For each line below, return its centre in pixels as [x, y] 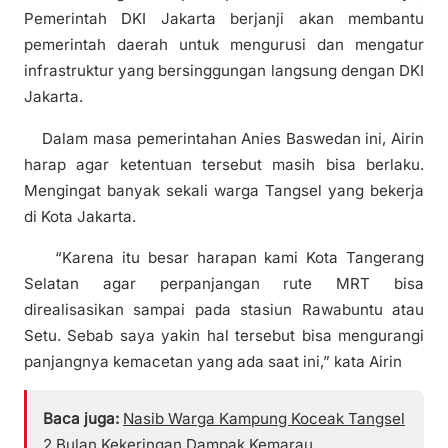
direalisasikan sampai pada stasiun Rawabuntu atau [224, 309]
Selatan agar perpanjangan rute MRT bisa [224, 283]
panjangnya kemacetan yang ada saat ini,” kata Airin [213, 361]
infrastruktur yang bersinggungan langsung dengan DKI [224, 71]
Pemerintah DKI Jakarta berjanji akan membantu [224, 19]
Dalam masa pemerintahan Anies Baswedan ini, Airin [224, 138]
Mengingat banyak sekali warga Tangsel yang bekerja [224, 190]
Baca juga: [81, 418]
